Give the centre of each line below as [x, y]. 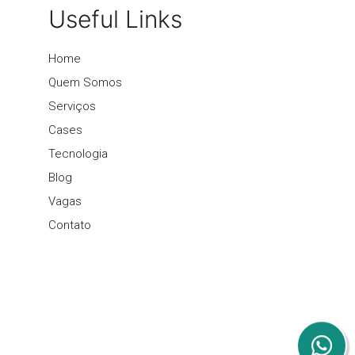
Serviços [72, 106]
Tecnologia [78, 153]
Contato [70, 225]
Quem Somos [85, 82]
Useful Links [115, 19]
